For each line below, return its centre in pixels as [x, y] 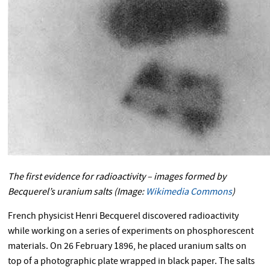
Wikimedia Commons [189, 193]
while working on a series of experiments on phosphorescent [131, 232]
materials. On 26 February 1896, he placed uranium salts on [127, 247]
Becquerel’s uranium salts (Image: [77, 193]
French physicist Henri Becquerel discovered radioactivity [124, 217]
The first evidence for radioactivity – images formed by [117, 178]
